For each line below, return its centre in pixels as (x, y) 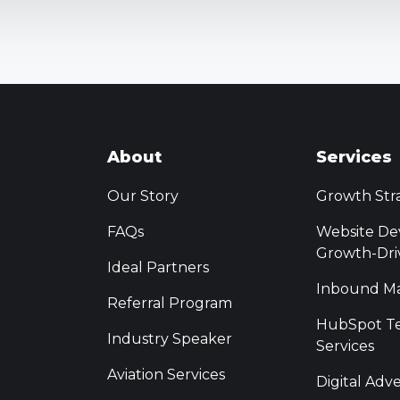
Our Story (143, 196)
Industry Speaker (170, 339)
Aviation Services (167, 375)
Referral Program (170, 304)
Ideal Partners (158, 268)
